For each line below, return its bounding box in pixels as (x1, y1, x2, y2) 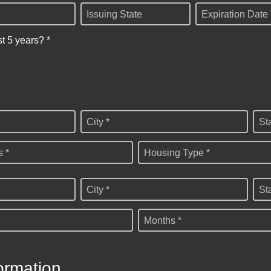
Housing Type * (144, 148, 210, 158)
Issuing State (87, 8, 142, 19)
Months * (144, 215, 181, 226)
